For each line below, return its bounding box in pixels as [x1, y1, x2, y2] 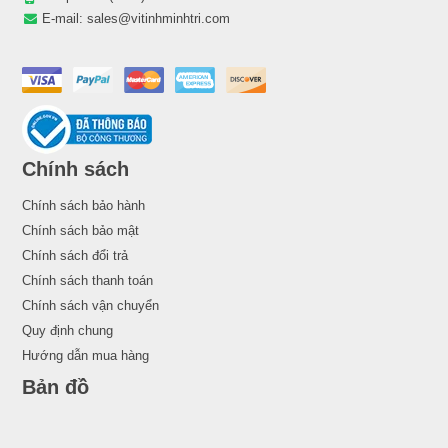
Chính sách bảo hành [22, 197, 145, 213]
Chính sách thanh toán [22, 272, 153, 288]
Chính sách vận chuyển [22, 297, 159, 313]
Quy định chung [22, 322, 113, 338]
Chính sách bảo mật [22, 222, 139, 238]
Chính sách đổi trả [22, 247, 128, 263]
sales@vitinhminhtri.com [87, 10, 230, 26]
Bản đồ [22, 375, 89, 398]
